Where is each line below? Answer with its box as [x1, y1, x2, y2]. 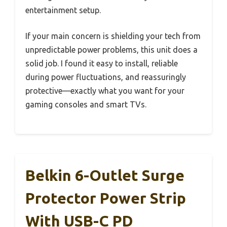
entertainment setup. [25, 5, 101, 15]
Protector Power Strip [25, 189, 186, 207]
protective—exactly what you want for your [25, 86, 184, 95]
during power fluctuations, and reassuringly [25, 72, 186, 82]
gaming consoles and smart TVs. [25, 99, 146, 109]
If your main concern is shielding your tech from [25, 31, 201, 41]
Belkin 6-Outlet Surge [25, 166, 184, 184]
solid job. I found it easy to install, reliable [25, 58, 178, 68]
